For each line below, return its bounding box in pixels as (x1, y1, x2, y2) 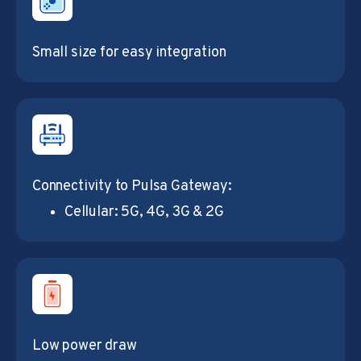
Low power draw (32, 336, 137, 355)
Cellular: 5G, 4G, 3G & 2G (64, 202, 224, 222)
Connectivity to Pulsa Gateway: (32, 176, 232, 196)
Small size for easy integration (32, 43, 226, 62)
